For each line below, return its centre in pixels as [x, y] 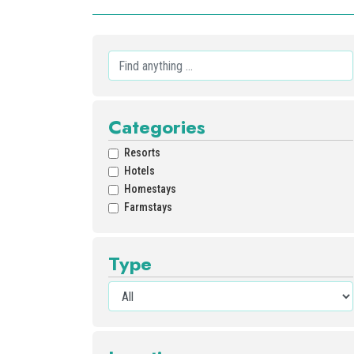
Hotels [139, 171]
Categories [157, 127]
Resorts [142, 153]
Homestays [150, 189]
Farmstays [148, 207]
